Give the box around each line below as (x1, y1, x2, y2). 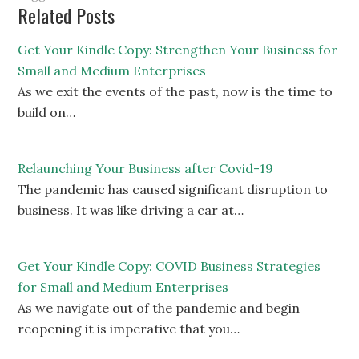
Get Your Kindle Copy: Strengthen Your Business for (18, 42, 338, 58)
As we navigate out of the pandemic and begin (18, 300, 301, 317)
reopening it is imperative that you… (18, 321, 240, 337)
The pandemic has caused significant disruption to (18, 181, 329, 198)
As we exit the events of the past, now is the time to (18, 83, 333, 100)
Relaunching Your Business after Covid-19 (18, 160, 274, 177)
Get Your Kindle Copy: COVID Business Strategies (18, 258, 321, 275)
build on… (18, 104, 76, 121)
